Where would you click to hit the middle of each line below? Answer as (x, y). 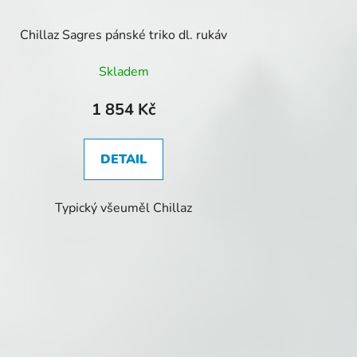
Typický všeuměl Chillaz (124, 208)
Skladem (124, 71)
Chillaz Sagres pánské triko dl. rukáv (124, 35)
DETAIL (124, 159)
